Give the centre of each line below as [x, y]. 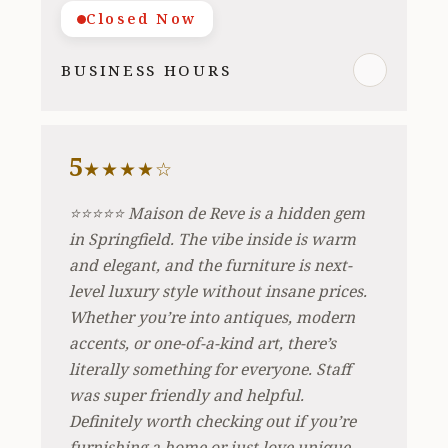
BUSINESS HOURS [146, 69]
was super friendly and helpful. [187, 395]
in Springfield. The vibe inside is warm [213, 239]
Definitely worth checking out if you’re [213, 421]
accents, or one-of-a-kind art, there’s [203, 343]
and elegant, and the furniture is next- [211, 265]
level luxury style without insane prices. [218, 291]
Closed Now [141, 19]
